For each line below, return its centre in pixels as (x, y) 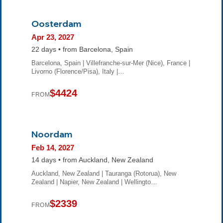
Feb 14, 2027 (53, 147)
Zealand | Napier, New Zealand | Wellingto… (94, 182)
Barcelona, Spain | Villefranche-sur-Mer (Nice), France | (111, 63)
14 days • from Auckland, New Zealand (92, 160)
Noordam (52, 134)
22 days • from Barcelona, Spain (82, 49)
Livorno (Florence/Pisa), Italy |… (78, 71)
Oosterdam (56, 24)
